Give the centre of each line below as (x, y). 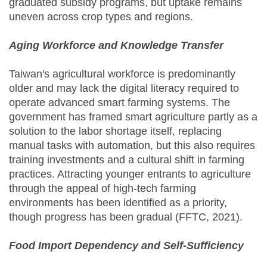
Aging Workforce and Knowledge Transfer (116, 45)
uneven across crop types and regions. (101, 16)
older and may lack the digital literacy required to (124, 88)
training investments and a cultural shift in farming (127, 159)
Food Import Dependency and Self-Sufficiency (126, 245)
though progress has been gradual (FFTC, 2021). (126, 217)
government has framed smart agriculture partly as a (133, 117)
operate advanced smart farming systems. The (119, 102)
